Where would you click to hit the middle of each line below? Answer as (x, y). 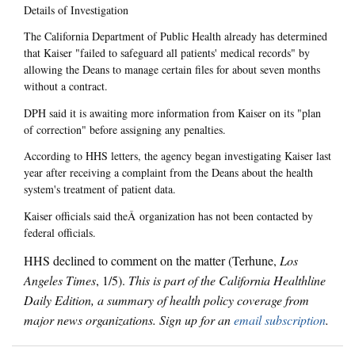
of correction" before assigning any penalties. (125, 129)
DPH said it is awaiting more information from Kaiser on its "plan (172, 113)
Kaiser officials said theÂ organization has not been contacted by (168, 216)
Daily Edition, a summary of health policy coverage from (166, 300)
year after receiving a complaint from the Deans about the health (168, 173)
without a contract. (66, 86)
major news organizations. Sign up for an (129, 320)
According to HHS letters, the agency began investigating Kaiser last (177, 156)
